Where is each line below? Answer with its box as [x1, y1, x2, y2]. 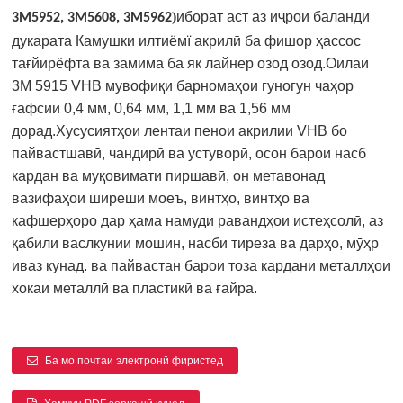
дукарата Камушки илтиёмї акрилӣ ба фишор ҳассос [12, 33, 362, 49]
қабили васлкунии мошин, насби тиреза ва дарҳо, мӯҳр [12, 236, 380, 252]
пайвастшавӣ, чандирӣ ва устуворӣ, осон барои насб [12, 146, 367, 162]
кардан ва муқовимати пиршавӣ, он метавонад [12, 168, 326, 184]
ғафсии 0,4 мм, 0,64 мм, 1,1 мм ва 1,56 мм [12, 101, 291, 117]
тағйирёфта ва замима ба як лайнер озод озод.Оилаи [12, 56, 370, 72]
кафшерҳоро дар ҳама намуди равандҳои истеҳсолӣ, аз [12, 213, 384, 229]
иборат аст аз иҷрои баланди [176, 9, 371, 25]
